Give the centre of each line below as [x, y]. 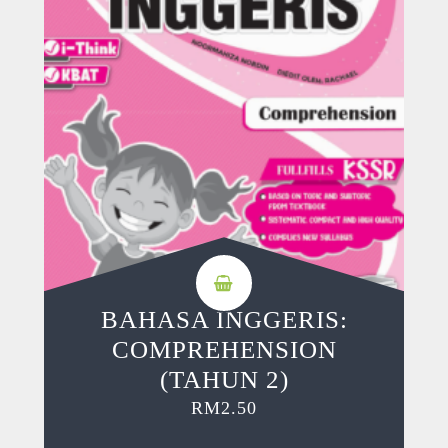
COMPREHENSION [224, 350]
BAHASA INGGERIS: [224, 320]
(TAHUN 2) [224, 380]
